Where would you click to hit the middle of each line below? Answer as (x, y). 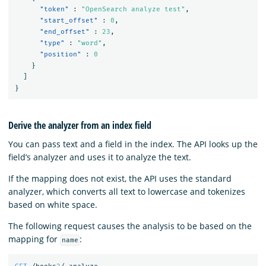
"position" (60, 54)
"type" (52, 43)
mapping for (34, 239)
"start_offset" (69, 20)
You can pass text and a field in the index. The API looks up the (133, 144)
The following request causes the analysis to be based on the (130, 226)
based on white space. (53, 204)
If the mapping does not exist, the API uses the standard (120, 178)
